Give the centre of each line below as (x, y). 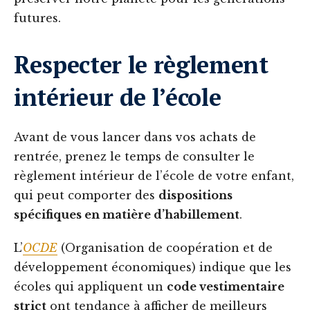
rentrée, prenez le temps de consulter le (134, 157)
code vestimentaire (226, 287)
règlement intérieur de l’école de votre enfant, (154, 176)
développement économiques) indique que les (153, 267)
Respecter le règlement (141, 65)
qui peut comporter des (86, 195)
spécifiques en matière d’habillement (127, 215)
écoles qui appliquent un (90, 287)
